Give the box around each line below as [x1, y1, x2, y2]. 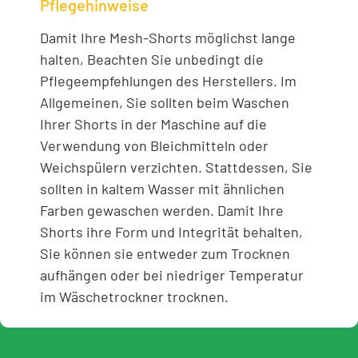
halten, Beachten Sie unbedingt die [40, 50, 264, 69]
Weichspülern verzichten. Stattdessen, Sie [40, 158, 312, 177]
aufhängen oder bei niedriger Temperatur [40, 266, 304, 284]
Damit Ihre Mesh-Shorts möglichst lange [40, 29, 296, 47]
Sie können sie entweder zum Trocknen [40, 245, 290, 263]
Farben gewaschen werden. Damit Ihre [40, 201, 284, 220]
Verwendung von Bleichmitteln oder [40, 137, 268, 155]
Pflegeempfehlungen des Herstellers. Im [40, 72, 296, 90]
